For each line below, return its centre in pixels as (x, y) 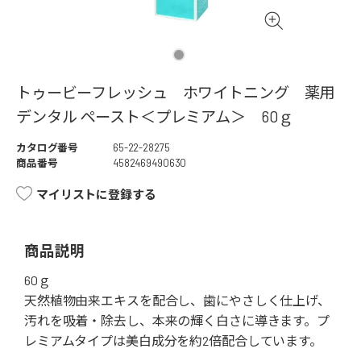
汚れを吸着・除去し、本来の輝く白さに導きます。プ (177, 321)
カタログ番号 (48, 148)
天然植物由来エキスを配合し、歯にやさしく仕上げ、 (177, 301)
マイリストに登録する (96, 195)
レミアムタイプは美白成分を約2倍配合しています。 (173, 341)
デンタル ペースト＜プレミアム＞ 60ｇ (155, 117)
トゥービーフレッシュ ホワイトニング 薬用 (176, 93)
